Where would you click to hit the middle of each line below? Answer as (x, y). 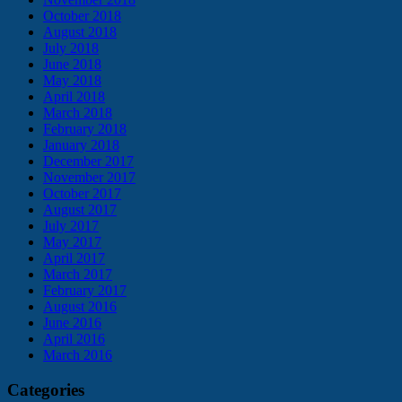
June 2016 (72, 323)
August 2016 (80, 307)
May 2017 (72, 242)
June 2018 (72, 65)
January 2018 (81, 145)
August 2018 (80, 32)
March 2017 (78, 275)
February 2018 (85, 129)
